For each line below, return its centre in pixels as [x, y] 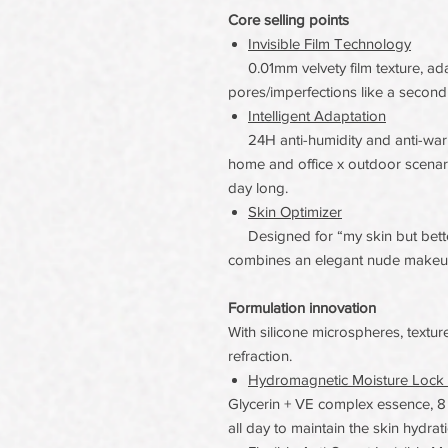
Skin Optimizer [295, 211]
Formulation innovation [302, 307]
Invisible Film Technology [329, 43]
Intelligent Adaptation [317, 115]
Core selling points [288, 19]
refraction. [260, 355]
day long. [258, 187]
